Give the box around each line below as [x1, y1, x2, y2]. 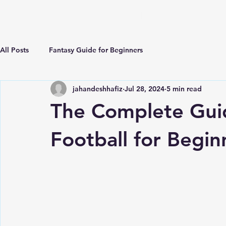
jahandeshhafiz [73, 84, 123, 93]
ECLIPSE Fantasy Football [25, 10, 145, 22]
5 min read [166, 84, 202, 93]
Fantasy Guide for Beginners [49, 45, 143, 54]
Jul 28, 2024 [125, 84, 164, 93]
